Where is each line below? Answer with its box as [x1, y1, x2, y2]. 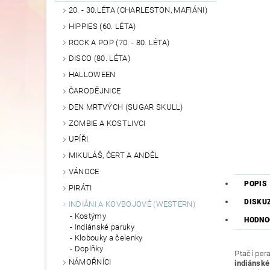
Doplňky [74, 244, 104, 254]
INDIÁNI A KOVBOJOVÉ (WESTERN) [68, 199, 196, 209]
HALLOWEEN [68, 70, 116, 80]
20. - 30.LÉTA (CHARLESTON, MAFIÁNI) [68, 5, 207, 15]
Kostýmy [74, 212, 107, 221]
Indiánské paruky [74, 222, 134, 232]
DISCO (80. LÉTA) [68, 54, 130, 63]
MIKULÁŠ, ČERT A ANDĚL [68, 151, 159, 160]
